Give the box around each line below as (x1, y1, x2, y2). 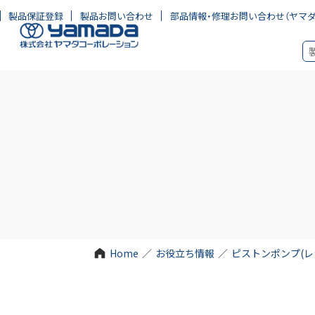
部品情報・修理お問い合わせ (170, 8, 285, 22)
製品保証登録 (8, 8, 63, 22)
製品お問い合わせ (80, 8, 153, 22)
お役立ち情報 (155, 246, 214, 260)
